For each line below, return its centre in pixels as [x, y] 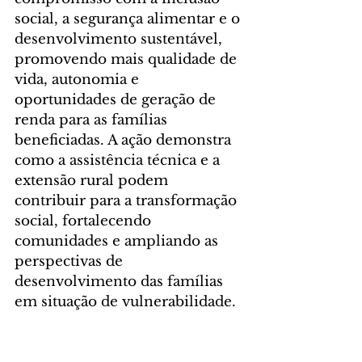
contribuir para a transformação [128, 201]
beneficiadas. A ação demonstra [125, 141]
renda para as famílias [93, 120]
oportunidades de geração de [117, 100]
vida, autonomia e [79, 80]
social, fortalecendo [85, 221]
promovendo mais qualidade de [128, 60]
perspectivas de [71, 262]
